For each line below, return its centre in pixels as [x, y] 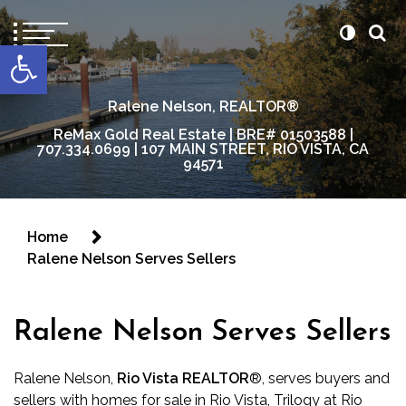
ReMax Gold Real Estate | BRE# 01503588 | [203, 135]
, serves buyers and [326, 378]
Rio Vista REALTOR [183, 378]
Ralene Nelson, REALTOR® [203, 106]
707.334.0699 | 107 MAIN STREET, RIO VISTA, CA [203, 149]
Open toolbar [55, 53]
